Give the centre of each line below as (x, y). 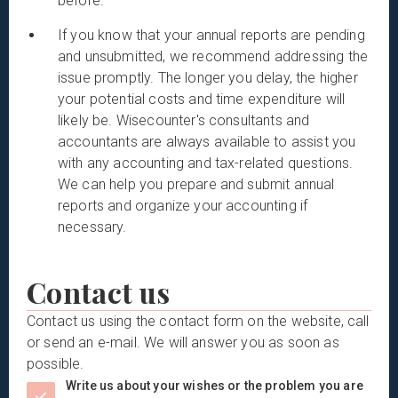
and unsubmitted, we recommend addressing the (213, 56)
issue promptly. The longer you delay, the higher (208, 77)
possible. (56, 363)
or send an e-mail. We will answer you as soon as (183, 342)
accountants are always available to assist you (207, 141)
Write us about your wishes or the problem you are (215, 385)
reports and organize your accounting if (183, 205)
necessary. (92, 227)
